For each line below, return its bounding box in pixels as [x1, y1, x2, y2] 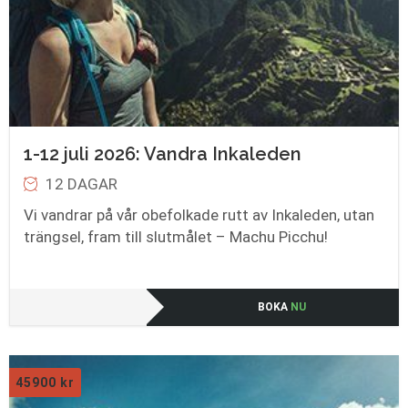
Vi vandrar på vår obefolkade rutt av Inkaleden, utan [24, 205, 374, 224]
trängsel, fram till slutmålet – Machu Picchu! [24, 227, 328, 246]
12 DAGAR [46, 174, 117, 193]
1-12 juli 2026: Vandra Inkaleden [24, 142, 301, 165]
